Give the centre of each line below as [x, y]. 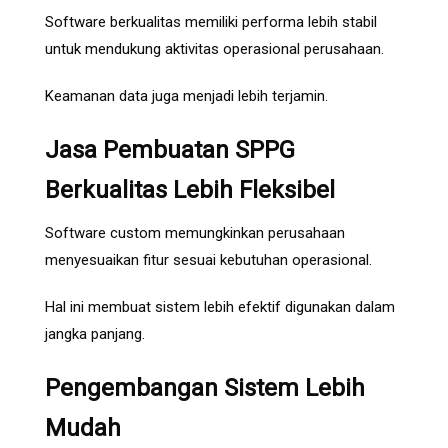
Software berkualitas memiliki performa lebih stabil [211, 22]
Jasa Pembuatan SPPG [170, 150]
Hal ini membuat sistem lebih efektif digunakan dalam [220, 307]
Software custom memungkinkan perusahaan [195, 233]
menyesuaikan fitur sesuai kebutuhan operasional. [208, 260]
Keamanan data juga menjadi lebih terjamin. [186, 96]
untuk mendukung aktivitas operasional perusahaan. [214, 49]
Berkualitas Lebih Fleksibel [190, 190]
